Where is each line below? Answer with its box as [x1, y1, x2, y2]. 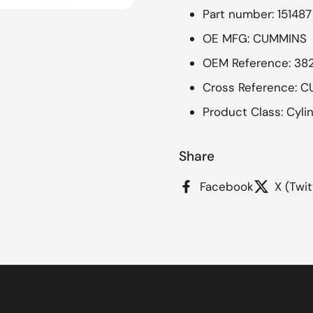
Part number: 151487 [203, 6, 312, 22]
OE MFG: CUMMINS [203, 31, 307, 46]
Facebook [200, 178, 254, 194]
